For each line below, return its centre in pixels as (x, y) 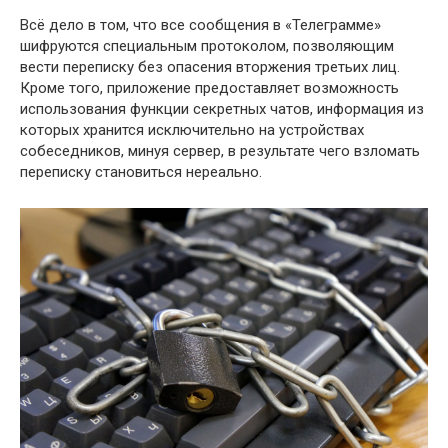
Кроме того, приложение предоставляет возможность (209, 87)
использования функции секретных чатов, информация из (222, 108)
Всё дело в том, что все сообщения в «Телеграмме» (200, 24)
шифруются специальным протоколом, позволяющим (207, 45)
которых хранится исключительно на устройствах (192, 129)
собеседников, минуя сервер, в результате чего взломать (220, 150)
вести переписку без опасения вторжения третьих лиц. (210, 66)
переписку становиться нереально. (141, 171)
